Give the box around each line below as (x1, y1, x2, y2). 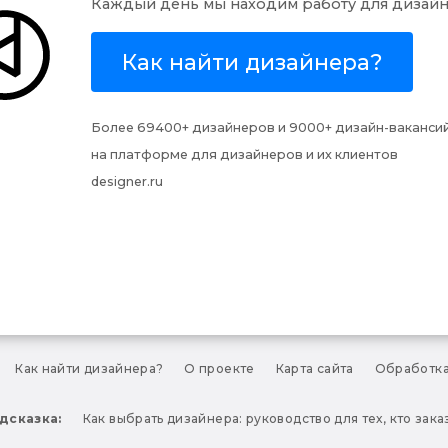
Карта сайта (275, 360, 354, 376)
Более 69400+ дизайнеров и (91, 119, 290, 135)
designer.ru (91, 173, 164, 189)
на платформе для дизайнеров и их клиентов (91, 146, 399, 162)
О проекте (184, 360, 255, 376)
